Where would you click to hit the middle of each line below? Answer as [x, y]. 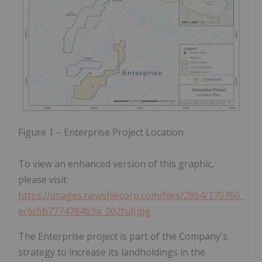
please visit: [43, 180]
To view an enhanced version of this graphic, [116, 164]
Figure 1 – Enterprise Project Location [101, 132]
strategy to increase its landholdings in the [112, 252]
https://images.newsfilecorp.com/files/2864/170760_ [131, 196]
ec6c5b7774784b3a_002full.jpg [85, 211]
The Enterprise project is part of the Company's [123, 237]
